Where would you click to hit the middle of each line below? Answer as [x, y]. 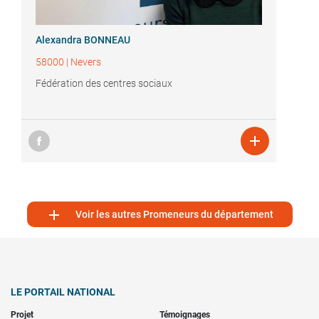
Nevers [86, 62]
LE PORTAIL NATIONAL [63, 292]
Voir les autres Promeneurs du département [174, 215]
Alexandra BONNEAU [83, 40]
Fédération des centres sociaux [104, 84]
